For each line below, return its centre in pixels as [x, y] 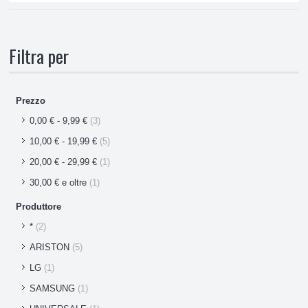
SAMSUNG [53, 288]
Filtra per [39, 56]
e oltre [73, 182]
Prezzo [31, 100]
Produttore [39, 206]
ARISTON [50, 247]
